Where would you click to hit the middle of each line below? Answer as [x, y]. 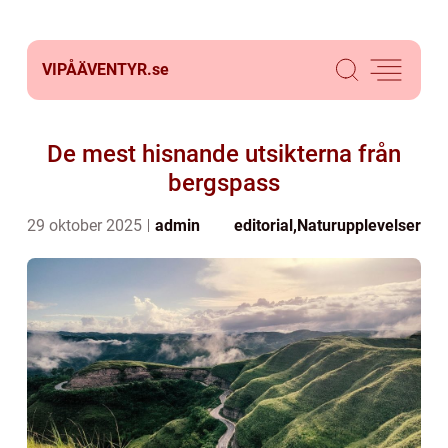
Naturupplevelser [359, 225]
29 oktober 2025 [86, 225]
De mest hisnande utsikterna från [224, 154]
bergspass [224, 183]
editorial [263, 225]
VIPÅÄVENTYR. [97, 69]
